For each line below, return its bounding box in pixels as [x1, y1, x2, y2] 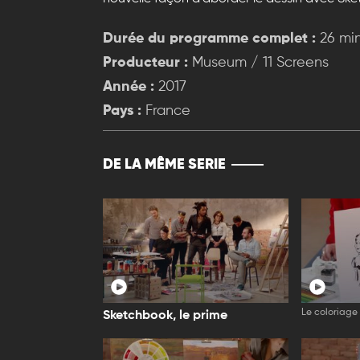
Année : [103, 79, 154, 94]
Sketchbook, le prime [103, 309, 227, 323]
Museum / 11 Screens [188, 55, 329, 70]
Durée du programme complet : [103, 31, 316, 46]
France [141, 103, 190, 118]
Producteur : [103, 55, 188, 70]
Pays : [103, 103, 141, 118]
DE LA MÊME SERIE [103, 157, 226, 172]
